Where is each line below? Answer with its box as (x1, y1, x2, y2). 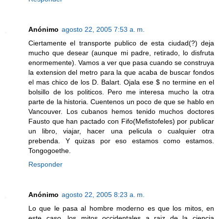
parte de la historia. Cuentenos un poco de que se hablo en (28, 98, 214, 106)
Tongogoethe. (28, 147, 71, 155)
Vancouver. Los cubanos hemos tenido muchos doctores (28, 108, 214, 116)
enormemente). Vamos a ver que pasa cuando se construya (28, 59, 214, 67)
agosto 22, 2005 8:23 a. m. (62, 191, 145, 199)
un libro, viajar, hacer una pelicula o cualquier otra (28, 127, 214, 135)
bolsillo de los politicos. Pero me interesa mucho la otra (28, 88, 214, 96)
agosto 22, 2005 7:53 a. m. (62, 25, 145, 34)
